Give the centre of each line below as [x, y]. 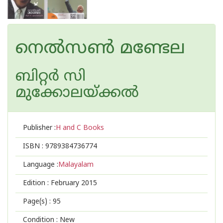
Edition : [37, 183]
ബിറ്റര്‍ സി [51, 77]
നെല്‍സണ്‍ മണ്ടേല [100, 49]
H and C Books [80, 128]
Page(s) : [38, 202]
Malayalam [76, 165]
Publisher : [39, 128]
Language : [41, 165]
